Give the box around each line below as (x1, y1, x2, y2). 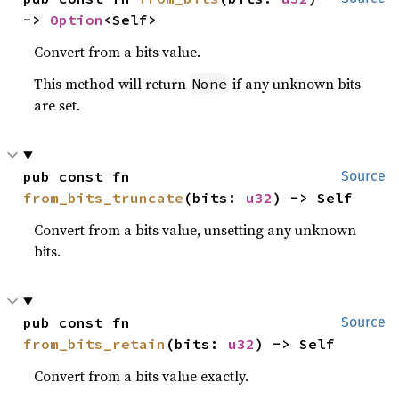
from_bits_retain (23, 335, 167, 353)
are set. (34, 95, 81, 115)
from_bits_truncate (23, 189, 184, 207)
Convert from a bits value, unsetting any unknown (34, 220, 357, 240)
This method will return (34, 74, 191, 94)
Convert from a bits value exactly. (34, 366, 249, 386)
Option (50, 11, 104, 28)
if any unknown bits (229, 74, 362, 94)
